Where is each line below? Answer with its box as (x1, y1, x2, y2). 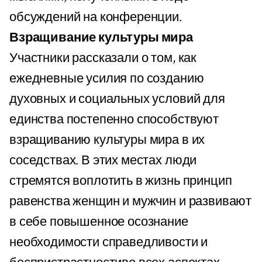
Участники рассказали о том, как (9, 49, 197, 67)
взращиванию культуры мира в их (9, 131, 205, 149)
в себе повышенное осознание (9, 213, 188, 230)
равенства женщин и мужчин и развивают (9, 192, 252, 210)
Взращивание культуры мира (9, 29, 193, 46)
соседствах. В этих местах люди (9, 151, 197, 169)
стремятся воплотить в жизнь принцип (9, 172, 232, 189)
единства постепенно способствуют (9, 111, 219, 128)
